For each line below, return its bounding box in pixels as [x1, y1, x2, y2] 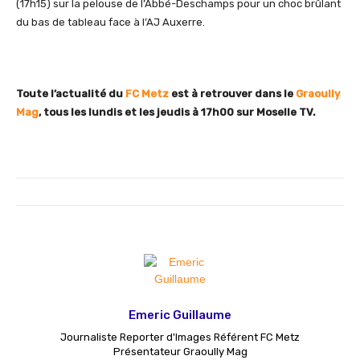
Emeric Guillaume [129, 308, 231, 322]
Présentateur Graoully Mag [112, 346, 247, 358]
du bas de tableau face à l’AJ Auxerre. [16, 16, 205, 28]
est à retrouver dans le [169, 88, 296, 100]
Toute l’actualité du [16, 88, 125, 100]
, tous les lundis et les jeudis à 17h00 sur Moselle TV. [39, 106, 316, 118]
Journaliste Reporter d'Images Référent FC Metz [60, 331, 300, 343]
